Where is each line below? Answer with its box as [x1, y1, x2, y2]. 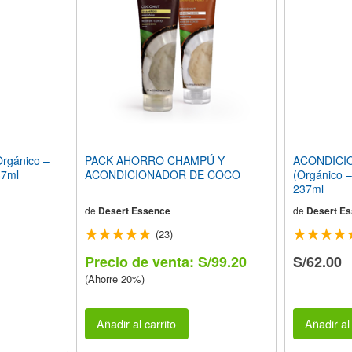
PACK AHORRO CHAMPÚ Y [84, 152, 225, 168]
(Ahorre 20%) [84, 271, 145, 286]
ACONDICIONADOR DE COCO [84, 167, 240, 182]
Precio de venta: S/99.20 [84, 251, 247, 272]
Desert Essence [97, 203, 170, 218]
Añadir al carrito [97, 315, 177, 332]
